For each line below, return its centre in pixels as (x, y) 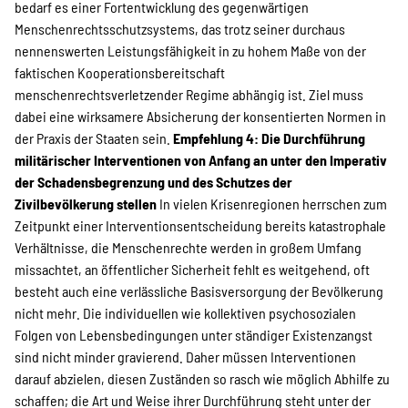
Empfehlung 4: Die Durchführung (269, 138)
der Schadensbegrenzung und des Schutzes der (153, 182)
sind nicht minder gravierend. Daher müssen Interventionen (185, 357)
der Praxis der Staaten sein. (94, 138)
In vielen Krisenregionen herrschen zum (273, 204)
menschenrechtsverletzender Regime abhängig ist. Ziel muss (189, 94)
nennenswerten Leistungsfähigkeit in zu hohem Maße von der (190, 51)
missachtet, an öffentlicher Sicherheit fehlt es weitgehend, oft (192, 269)
